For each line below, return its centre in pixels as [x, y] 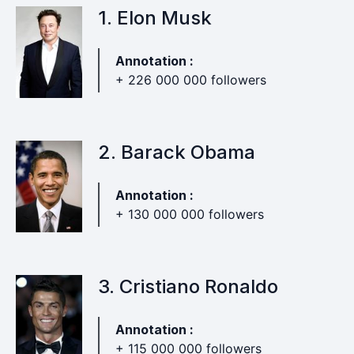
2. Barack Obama [176, 152]
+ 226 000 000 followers [190, 80]
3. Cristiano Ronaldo [188, 286]
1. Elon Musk [154, 18]
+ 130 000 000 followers [189, 214]
